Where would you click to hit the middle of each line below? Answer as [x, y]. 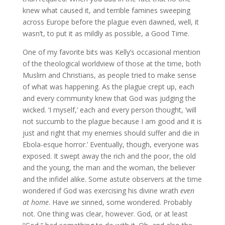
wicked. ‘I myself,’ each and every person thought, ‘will [109, 109]
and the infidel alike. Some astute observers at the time [112, 179]
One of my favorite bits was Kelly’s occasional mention [111, 52]
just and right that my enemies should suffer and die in [111, 133]
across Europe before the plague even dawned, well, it [110, 22]
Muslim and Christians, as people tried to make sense [109, 75]
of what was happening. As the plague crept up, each [108, 86]
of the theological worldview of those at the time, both [111, 63]
